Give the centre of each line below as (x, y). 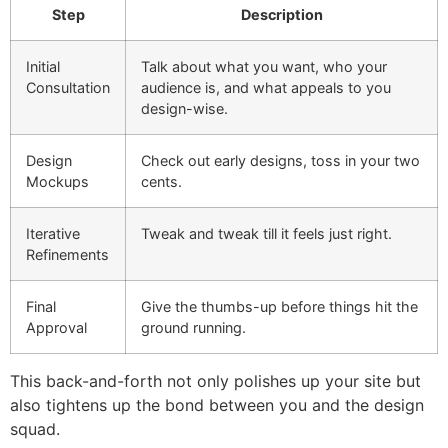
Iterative (53, 234)
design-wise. (184, 109)
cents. (161, 182)
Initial (43, 67)
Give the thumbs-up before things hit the (279, 307)
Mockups (57, 182)
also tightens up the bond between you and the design (217, 405)
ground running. (193, 328)
